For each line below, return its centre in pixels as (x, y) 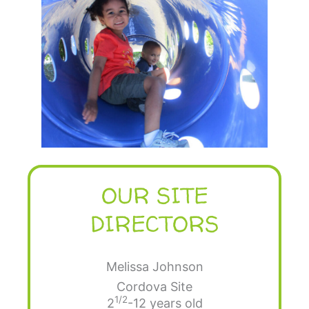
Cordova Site (154, 287)
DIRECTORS (154, 224)
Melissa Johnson (154, 267)
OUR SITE (154, 196)
